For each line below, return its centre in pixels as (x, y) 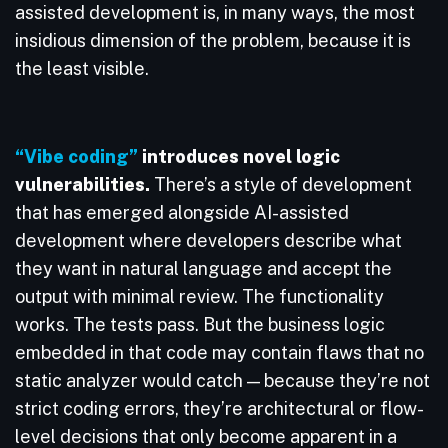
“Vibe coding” (76, 156)
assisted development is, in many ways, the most (215, 12)
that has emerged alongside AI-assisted (182, 212)
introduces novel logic (239, 156)
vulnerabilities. (82, 184)
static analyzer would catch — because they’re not (222, 380)
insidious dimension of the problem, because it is (213, 40)
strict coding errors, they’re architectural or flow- (219, 408)
